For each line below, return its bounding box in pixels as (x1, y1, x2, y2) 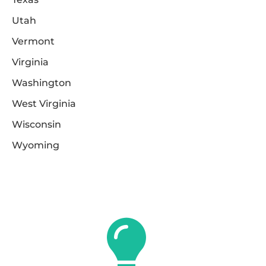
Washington (12, 77, 71, 89)
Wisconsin (12, 119, 61, 131)
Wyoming (12, 140, 59, 151)
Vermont (12, 36, 55, 47)
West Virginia (12, 98, 76, 110)
